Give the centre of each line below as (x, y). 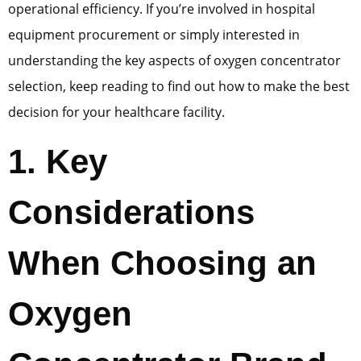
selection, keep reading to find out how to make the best (179, 86)
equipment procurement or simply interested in (154, 34)
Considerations (131, 213)
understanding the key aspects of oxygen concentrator (174, 60)
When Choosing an (162, 263)
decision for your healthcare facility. (116, 112)
